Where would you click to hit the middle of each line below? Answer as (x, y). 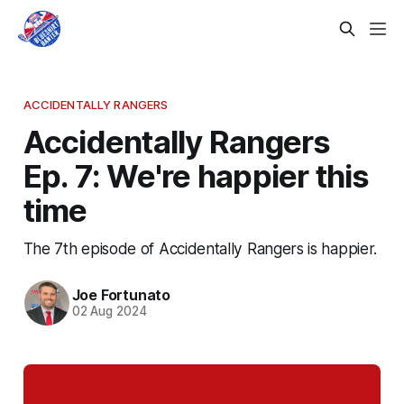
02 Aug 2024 (109, 312)
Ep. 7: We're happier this (196, 175)
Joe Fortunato (121, 295)
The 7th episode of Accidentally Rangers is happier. (200, 248)
